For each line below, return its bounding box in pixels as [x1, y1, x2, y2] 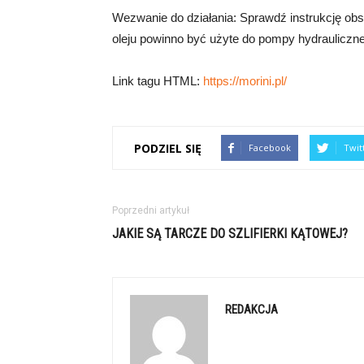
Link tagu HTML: [112, 74, 203, 88]
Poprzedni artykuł [112, 205, 189, 216]
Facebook [249, 141, 291, 154]
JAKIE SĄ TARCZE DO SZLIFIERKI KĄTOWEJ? [112, 226, 348, 241]
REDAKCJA [225, 302, 278, 317]
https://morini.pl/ [203, 74, 287, 88]
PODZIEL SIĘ [134, 140, 201, 156]
